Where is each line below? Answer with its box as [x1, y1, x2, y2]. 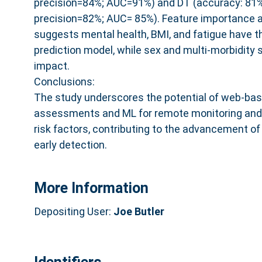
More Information [33, 180, 149, 197]
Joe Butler [113, 205, 164, 218]
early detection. [33, 138, 107, 151]
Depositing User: [34, 205, 113, 218]
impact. [33, 59, 70, 72]
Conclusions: [33, 75, 95, 88]
